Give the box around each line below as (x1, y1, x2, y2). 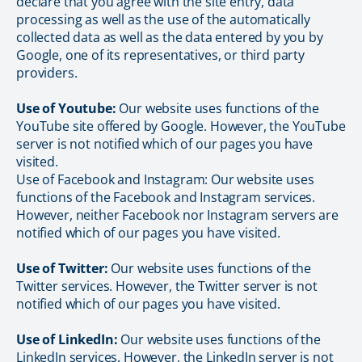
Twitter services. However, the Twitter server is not (16, 277, 318, 295)
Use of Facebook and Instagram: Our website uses (16, 170, 314, 188)
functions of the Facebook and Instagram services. (16, 188, 316, 206)
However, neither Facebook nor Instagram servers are (16, 206, 339, 224)
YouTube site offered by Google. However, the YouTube (16, 117, 346, 135)
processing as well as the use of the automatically (16, 11, 310, 28)
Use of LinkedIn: (16, 330, 121, 348)
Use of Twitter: (16, 259, 112, 277)
